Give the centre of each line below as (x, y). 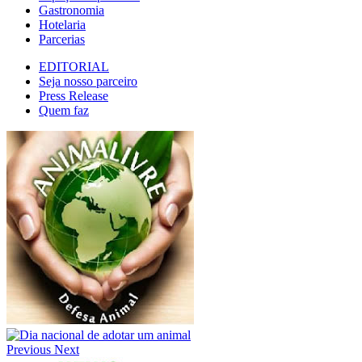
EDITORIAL (74, 67)
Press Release (74, 96)
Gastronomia (72, 11)
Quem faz (64, 111)
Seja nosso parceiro (88, 82)
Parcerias (62, 40)
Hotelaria (62, 25)
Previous (29, 350)
